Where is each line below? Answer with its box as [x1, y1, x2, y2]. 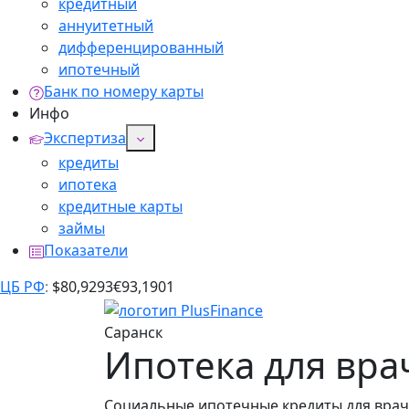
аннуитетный [58, 16, 153, 36]
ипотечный [58, 59, 140, 79]
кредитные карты [58, 196, 183, 216]
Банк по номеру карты [44, 81, 204, 101]
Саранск [104, 321, 163, 342]
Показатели [44, 240, 128, 260]
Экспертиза [44, 128, 126, 148]
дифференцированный [58, 37, 224, 58]
